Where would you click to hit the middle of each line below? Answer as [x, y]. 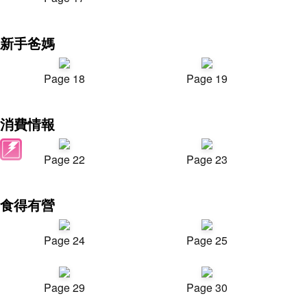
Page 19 [207, 78]
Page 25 [207, 240]
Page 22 [64, 159]
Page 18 [64, 78]
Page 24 [64, 240]
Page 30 [207, 287]
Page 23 [207, 159]
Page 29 [64, 287]
